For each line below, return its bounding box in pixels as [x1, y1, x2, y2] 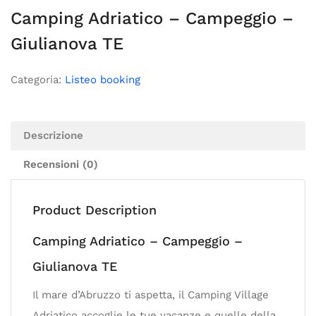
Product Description [32, 202, 157, 217]
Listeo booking [65, 73, 140, 86]
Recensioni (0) [23, 158, 98, 171]
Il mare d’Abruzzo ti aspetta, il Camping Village [32, 288, 269, 301]
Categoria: [11, 73, 65, 86]
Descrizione [23, 129, 83, 142]
